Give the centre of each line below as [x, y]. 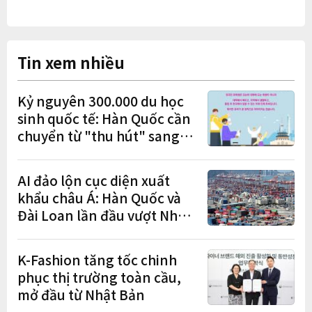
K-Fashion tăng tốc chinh [97, 260]
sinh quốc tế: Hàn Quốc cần [104, 118]
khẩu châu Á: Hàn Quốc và [99, 198]
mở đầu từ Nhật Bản [81, 295]
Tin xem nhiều [71, 62]
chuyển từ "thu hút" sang [99, 136]
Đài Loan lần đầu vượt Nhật [104, 215]
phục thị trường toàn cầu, [99, 277]
